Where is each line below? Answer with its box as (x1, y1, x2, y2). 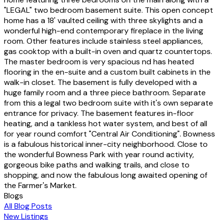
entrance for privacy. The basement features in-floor (4, 108, 194, 118)
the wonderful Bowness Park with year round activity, (4, 149, 194, 160)
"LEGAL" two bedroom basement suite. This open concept (4, 4, 213, 15)
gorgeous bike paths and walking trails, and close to (4, 159, 190, 170)
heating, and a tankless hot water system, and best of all (4, 118, 207, 129)
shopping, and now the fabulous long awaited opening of (4, 169, 207, 180)
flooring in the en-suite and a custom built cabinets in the (4, 66, 211, 77)
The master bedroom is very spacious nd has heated (4, 56, 194, 67)
